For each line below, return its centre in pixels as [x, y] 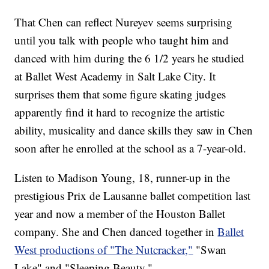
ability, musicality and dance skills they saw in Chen [134, 130]
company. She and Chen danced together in [116, 232]
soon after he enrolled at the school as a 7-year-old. [131, 148]
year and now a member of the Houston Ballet [120, 214]
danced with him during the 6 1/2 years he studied [130, 58]
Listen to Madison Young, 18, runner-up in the [122, 178]
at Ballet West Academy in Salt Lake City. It [115, 76]
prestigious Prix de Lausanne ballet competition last [133, 196]
